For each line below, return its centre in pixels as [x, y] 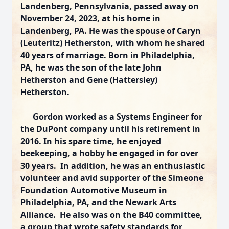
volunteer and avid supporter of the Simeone [112, 178]
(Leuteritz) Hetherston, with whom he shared [113, 43]
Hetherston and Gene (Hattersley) [89, 80]
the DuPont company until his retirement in [110, 129]
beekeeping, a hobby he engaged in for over [109, 153]
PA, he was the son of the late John [91, 67]
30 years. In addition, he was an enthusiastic [113, 166]
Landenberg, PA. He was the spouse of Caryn [111, 31]
